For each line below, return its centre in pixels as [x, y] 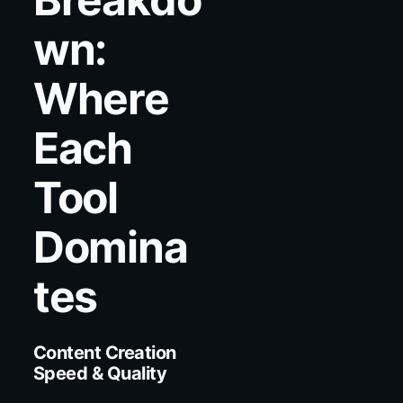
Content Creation [104, 352]
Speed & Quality [100, 373]
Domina [110, 246]
